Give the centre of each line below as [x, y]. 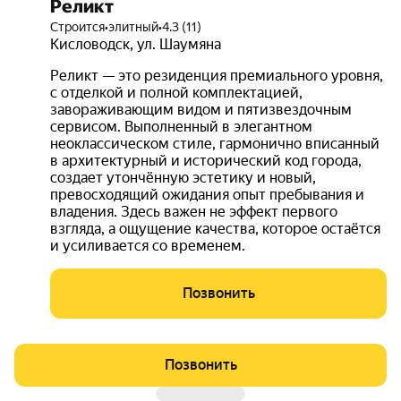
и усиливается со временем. [148, 246]
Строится [77, 27]
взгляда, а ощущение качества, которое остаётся [215, 229]
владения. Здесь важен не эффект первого [194, 212]
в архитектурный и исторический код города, [206, 161]
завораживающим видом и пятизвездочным [201, 110]
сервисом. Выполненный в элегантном [181, 127]
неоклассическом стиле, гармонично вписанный [215, 144]
